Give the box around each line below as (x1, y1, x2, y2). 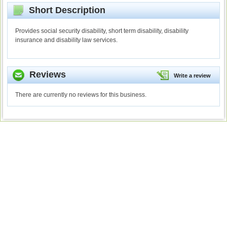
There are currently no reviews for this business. (15, 91, 146, 99)
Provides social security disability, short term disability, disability (15, 27, 188, 35)
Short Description (24, 5, 105, 15)
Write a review (174, 72, 211, 79)
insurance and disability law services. (15, 36, 118, 44)
